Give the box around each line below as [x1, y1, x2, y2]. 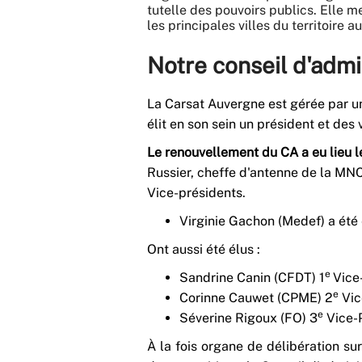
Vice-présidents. [147, 184, 246, 200]
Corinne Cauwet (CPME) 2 [179, 289, 333, 305]
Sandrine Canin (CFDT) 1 [179, 269, 325, 285]
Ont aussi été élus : [147, 241, 260, 257]
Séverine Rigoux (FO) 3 [179, 309, 318, 326]
